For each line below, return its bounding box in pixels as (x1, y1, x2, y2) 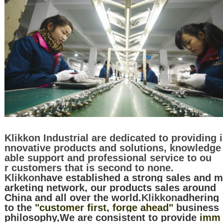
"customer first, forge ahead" (31, 202, 173, 214)
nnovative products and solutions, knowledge (4, 142, 221, 154)
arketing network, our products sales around (4, 182, 216, 194)
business (173, 202, 219, 214)
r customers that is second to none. (4, 162, 174, 174)
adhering (177, 192, 219, 204)
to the (4, 202, 32, 214)
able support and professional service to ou (4, 152, 212, 164)
